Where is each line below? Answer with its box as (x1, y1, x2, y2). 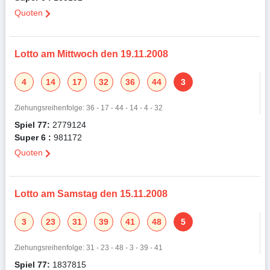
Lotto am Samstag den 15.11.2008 (14, 187, 168, 201)
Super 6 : (14, 131, 51, 143)
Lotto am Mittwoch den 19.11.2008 (14, 48, 168, 61)
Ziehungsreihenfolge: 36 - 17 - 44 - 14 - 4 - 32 (14, 103, 163, 113)
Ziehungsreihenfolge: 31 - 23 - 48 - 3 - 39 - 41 (14, 243, 163, 253)
